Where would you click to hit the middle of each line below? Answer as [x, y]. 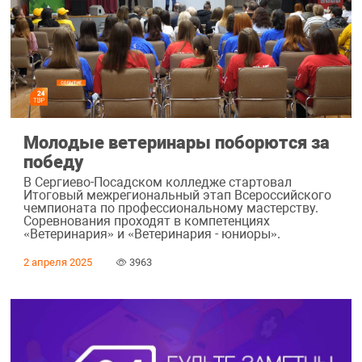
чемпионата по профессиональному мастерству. [170, 208]
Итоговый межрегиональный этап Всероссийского [177, 196]
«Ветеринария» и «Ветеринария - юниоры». [152, 234]
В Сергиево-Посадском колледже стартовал [157, 183]
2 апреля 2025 [57, 263]
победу [53, 161]
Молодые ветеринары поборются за [176, 142]
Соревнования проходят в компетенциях [146, 221]
